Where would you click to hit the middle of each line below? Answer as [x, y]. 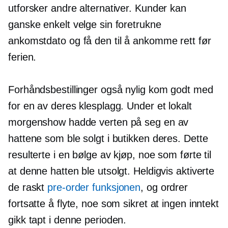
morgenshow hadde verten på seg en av [98, 122]
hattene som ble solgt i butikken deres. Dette [108, 139]
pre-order [68, 188]
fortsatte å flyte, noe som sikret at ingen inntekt [113, 204]
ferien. [24, 57]
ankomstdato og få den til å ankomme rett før [110, 41]
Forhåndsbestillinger [53, 90]
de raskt [28, 188]
